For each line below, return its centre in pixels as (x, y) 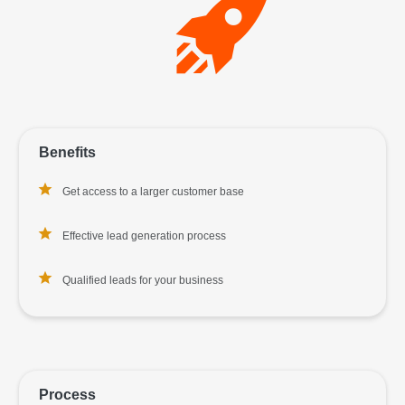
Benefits (67, 152)
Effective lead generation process (144, 236)
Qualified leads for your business (143, 280)
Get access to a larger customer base (153, 192)
